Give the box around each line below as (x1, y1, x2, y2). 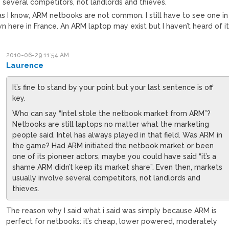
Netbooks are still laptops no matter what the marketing (12, 120, 210, 128)
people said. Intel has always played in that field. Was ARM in (12, 130, 223, 139)
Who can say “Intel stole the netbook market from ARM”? (12, 109, 211, 118)
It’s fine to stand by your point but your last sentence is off (12, 83, 214, 91)
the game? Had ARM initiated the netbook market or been (12, 141, 214, 150)
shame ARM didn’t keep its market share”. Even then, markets (12, 163, 223, 171)
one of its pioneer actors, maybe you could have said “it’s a (12, 152, 217, 161)
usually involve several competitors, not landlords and (12, 173, 201, 182)
